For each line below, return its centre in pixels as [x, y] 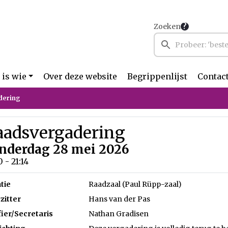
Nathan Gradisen [119, 214]
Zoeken [167, 26]
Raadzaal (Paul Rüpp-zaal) [135, 184]
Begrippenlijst [158, 76]
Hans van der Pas [120, 199]
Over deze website [80, 76]
